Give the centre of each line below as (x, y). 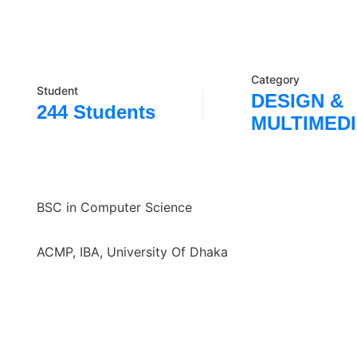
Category (276, 79)
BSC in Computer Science (114, 207)
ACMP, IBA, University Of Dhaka (132, 252)
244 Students (96, 112)
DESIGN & (298, 101)
